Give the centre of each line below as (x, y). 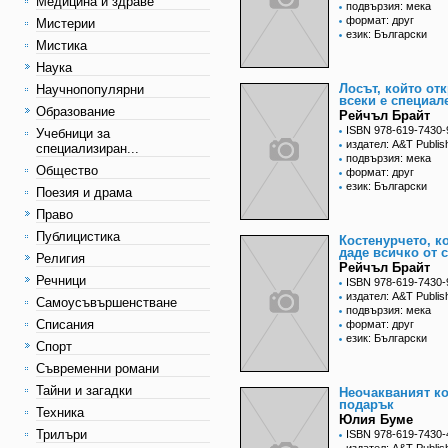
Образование (75, 111)
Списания (65, 324)
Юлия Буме (376, 420)
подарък (366, 405)
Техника (60, 412)
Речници (61, 280)
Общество (67, 170)
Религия (60, 258)
